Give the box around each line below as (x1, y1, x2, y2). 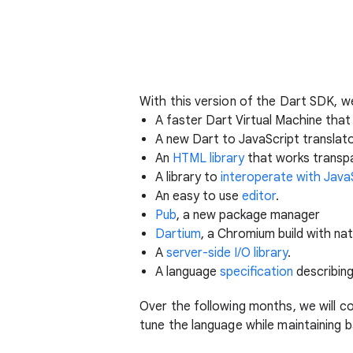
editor (242, 188, 276, 205)
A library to (155, 169, 221, 186)
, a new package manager (176, 207, 320, 224)
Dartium (155, 226, 201, 243)
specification (220, 264, 293, 281)
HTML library (173, 150, 244, 167)
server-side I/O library (166, 245, 288, 262)
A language (155, 264, 220, 281)
